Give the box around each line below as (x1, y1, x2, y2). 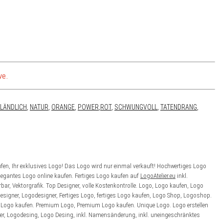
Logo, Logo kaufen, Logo (139, 182, 203, 190)
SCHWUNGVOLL (114, 103, 157, 111)
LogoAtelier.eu (140, 172, 175, 180)
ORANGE (51, 103, 75, 111)
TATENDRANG (160, 103, 197, 111)
